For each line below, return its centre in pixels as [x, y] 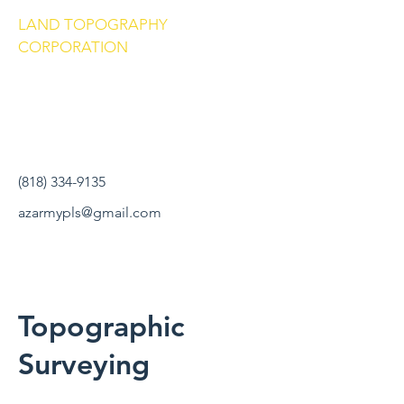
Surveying [84, 363]
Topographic [101, 326]
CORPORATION [73, 47]
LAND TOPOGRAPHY [93, 24]
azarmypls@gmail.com [90, 212]
